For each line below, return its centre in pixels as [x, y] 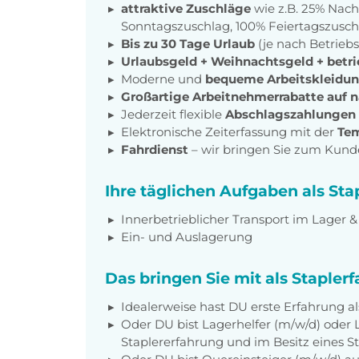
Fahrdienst [156, 149]
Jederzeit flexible [173, 114]
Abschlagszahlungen [290, 114]
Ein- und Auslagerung [187, 236]
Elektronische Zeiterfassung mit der [229, 131]
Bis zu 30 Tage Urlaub [188, 43]
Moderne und [163, 79]
